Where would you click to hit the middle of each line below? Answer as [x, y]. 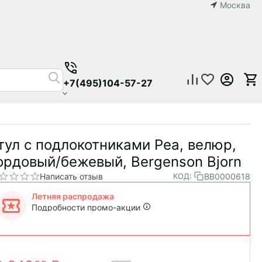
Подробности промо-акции [86, 207]
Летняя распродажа [73, 196]
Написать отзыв [71, 176]
